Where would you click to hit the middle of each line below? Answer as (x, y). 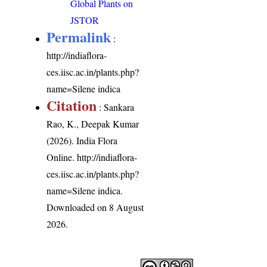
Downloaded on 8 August (95, 207)
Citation (72, 105)
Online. (62, 157)
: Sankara (116, 107)
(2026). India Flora (82, 140)
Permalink (79, 36)
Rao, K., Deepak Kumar (93, 123)
